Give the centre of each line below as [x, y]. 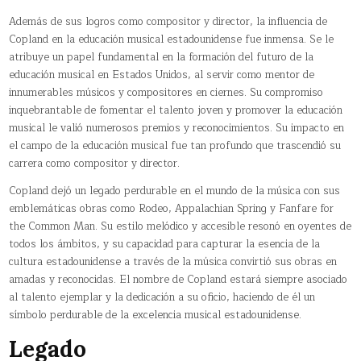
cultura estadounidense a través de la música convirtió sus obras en [173, 262]
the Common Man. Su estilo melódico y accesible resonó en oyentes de [180, 227]
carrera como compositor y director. [95, 164]
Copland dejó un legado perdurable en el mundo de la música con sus [175, 191]
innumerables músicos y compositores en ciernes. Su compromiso [166, 93]
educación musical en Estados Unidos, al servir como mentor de [162, 75]
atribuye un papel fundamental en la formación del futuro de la [162, 58]
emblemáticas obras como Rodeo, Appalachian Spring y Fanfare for [172, 209]
